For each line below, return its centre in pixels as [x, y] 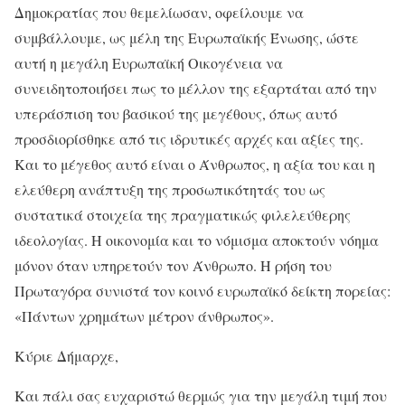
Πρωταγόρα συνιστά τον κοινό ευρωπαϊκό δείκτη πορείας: [202, 290]
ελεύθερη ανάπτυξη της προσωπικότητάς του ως [170, 189]
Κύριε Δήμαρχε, [66, 355]
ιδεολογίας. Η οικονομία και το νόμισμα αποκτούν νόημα [197, 240]
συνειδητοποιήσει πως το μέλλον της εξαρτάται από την [196, 88]
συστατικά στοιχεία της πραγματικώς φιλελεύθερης [183, 214]
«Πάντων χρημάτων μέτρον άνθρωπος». [144, 316]
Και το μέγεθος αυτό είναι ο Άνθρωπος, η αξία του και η [195, 164]
